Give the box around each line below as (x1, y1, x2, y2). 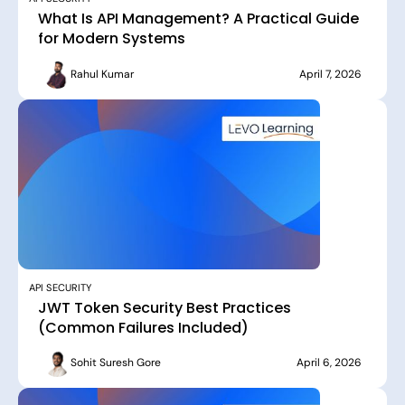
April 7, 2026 (299, 66, 362, 81)
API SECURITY (29, 280, 92, 294)
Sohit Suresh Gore (71, 355, 161, 371)
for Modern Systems (38, 28, 185, 50)
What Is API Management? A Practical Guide (38, 8, 359, 30)
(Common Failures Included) (38, 316, 249, 338)
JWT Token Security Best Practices (38, 297, 291, 318)
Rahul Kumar (71, 66, 134, 81)
